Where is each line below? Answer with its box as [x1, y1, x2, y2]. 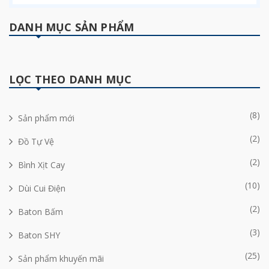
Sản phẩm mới [18, 112, 74, 124]
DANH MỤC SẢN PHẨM [9, 19, 134, 34]
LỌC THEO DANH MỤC [9, 71, 132, 86]
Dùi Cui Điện [18, 182, 65, 194]
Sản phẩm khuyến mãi [18, 252, 104, 264]
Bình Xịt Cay [18, 159, 65, 171]
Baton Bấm [18, 205, 63, 217]
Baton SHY [18, 229, 60, 241]
